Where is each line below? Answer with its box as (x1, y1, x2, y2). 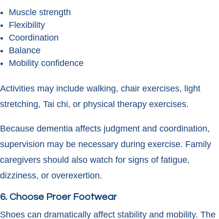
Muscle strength (9, 7, 71, 18)
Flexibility (9, 20, 45, 30)
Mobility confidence (9, 58, 84, 68)
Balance (9, 45, 41, 56)
